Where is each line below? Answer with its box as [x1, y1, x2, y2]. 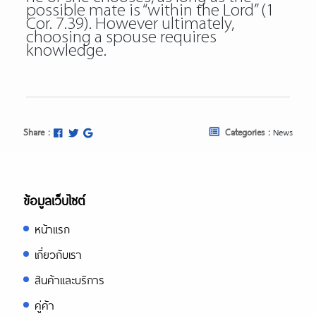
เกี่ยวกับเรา [35, 246, 82, 262]
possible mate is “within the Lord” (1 [25, 2, 274, 20]
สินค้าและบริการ [35, 272, 104, 288]
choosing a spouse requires [25, 29, 217, 47]
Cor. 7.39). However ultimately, [25, 16, 234, 33]
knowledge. [25, 42, 107, 60]
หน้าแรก [35, 221, 70, 237]
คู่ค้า [35, 297, 54, 313]
